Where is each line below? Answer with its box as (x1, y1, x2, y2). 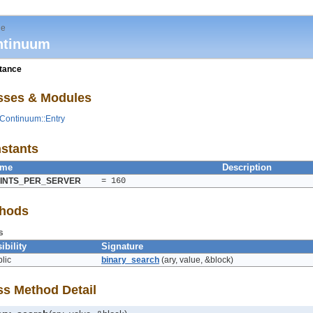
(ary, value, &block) (161, 255, 233, 265)
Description (222, 162, 272, 173)
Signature (101, 241, 143, 252)
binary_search (101, 255, 159, 265)
